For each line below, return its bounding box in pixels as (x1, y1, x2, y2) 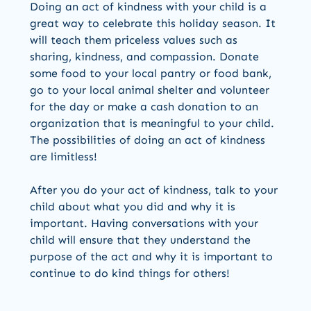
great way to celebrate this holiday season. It (30, 17, 276, 31)
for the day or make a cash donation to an (30, 100, 258, 114)
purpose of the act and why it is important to (30, 250, 273, 264)
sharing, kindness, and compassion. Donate (30, 50, 259, 64)
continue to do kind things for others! (30, 267, 230, 280)
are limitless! (30, 150, 97, 164)
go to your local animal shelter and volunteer (30, 83, 269, 97)
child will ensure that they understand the (30, 233, 251, 247)
